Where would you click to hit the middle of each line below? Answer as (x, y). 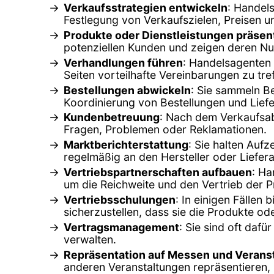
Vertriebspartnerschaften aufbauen (158, 172)
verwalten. (90, 240)
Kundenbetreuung (112, 117)
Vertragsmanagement (121, 228)
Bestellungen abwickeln (127, 90)
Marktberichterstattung (126, 145)
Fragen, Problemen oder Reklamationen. (165, 130)
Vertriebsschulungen (120, 200)
